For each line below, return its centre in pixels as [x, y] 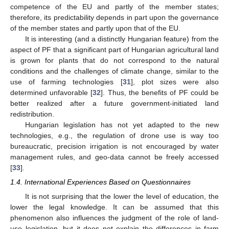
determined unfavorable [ [52, 92]
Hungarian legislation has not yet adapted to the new [122, 124]
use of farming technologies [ [66, 82]
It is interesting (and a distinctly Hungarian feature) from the [122, 39]
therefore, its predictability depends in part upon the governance [114, 17]
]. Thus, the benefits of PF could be [160, 92]
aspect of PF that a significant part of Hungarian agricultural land [114, 49]
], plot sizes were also [175, 82]
